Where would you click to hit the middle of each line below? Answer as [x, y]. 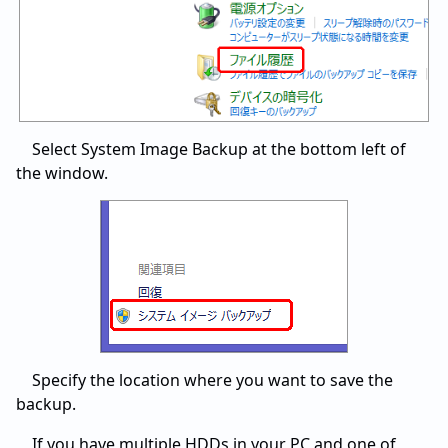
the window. [62, 173]
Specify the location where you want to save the [212, 380]
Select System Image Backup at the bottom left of [219, 149]
